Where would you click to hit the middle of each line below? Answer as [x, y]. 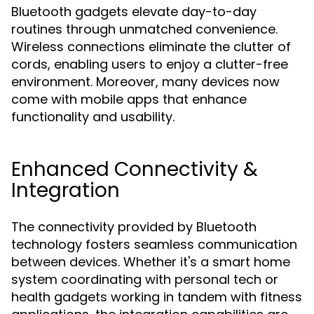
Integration [66, 190]
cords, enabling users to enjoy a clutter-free [150, 64]
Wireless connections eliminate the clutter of [151, 47]
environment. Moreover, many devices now [145, 82]
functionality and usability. [93, 117]
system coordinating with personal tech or [145, 279]
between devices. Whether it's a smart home [151, 262]
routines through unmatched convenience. [144, 29]
